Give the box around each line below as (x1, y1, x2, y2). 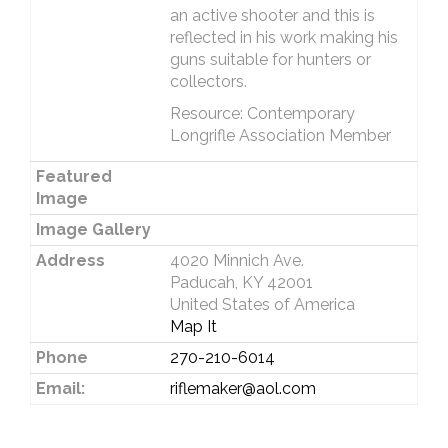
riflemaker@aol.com (169, 379, 316, 398)
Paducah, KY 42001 (169, 273, 313, 292)
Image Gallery (35, 220, 151, 239)
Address (35, 251, 105, 270)
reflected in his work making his (169, 28, 398, 47)
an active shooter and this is (169, 6, 375, 25)
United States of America (169, 295, 355, 314)
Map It (169, 317, 217, 336)
